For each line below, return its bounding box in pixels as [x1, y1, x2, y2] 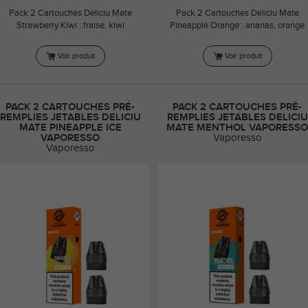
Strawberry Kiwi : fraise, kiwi [16, 21, 124, 31]
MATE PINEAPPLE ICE [19, 122, 122, 133]
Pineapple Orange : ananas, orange [170, 21, 305, 31]
